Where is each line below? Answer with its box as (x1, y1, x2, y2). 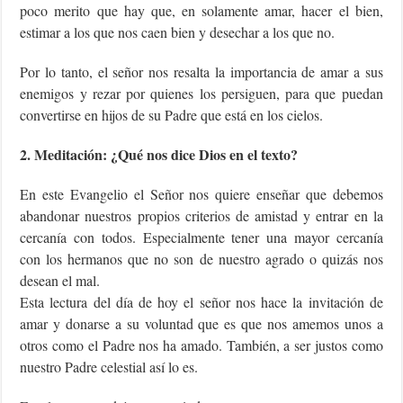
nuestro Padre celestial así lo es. (20, 357, 199, 377)
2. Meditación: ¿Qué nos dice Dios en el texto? (20, 144, 299, 166)
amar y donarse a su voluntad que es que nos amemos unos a (20, 314, 383, 334)
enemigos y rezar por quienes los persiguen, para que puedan (20, 84, 383, 103)
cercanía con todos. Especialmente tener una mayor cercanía (20, 228, 383, 247)
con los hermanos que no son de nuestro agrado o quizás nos (20, 249, 383, 269)
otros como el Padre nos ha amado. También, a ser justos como (20, 336, 383, 355)
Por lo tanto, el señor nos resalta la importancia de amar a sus (20, 62, 383, 82)
